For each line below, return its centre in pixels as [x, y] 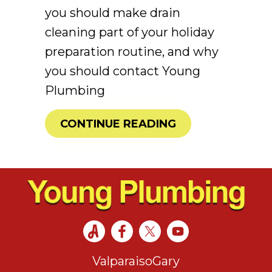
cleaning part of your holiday [130, 32]
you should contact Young [123, 71]
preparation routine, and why [132, 51]
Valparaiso [122, 261]
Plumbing [75, 90]
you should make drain [113, 12]
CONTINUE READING [118, 124]
